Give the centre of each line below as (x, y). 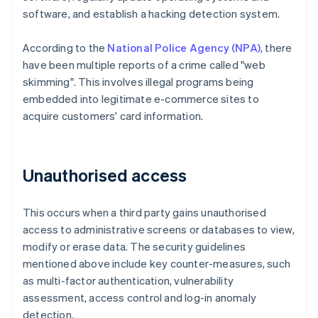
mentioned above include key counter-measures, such (157, 264)
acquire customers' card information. (113, 116)
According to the (65, 48)
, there (276, 48)
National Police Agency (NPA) (184, 48)
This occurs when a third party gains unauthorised (144, 213)
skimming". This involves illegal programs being (138, 82)
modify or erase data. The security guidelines (135, 247)
